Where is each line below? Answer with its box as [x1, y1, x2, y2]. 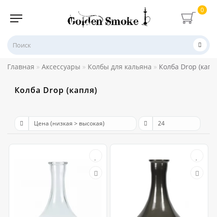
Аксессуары [42, 62, 80, 71]
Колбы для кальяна [88, 62, 152, 71]
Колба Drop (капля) [15, 84, 97, 95]
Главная [7, 62, 34, 71]
